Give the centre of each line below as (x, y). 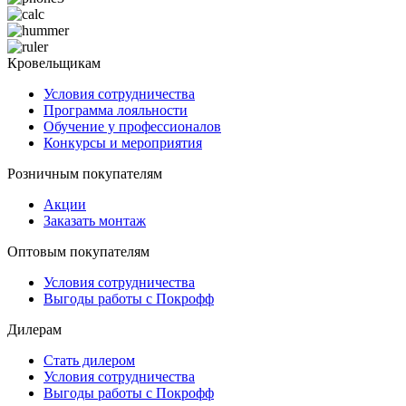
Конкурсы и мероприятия (123, 142)
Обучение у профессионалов (132, 126)
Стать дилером (89, 360)
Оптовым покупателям (78, 251)
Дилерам (34, 329)
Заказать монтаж (95, 220)
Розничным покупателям (85, 173)
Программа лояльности (116, 110)
